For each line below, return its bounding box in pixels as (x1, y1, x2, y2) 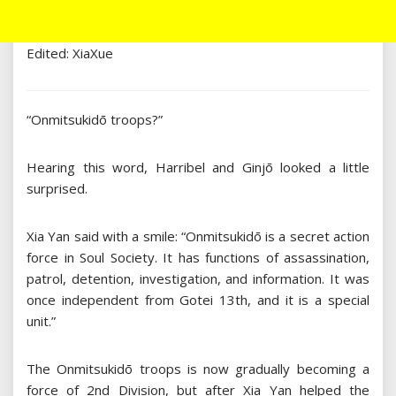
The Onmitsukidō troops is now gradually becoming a (27, 360, 369, 378)
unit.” (27, 312, 56, 331)
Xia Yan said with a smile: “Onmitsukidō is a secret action (27, 227, 369, 246)
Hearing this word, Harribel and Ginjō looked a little (27, 158, 369, 177)
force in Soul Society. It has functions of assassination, (27, 248, 369, 267)
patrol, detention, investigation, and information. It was (27, 270, 369, 288)
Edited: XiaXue (27, 44, 113, 63)
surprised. (27, 179, 88, 198)
